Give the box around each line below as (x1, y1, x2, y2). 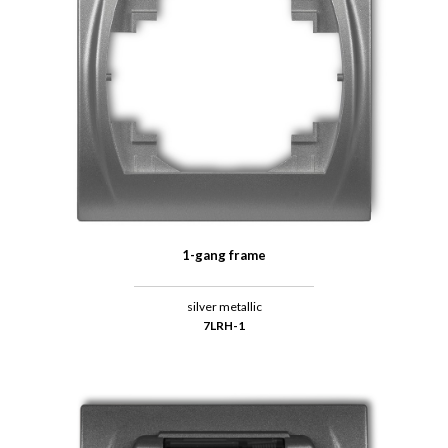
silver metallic (186, 299, 262, 315)
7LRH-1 (203, 318, 245, 334)
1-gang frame (182, 247, 266, 264)
